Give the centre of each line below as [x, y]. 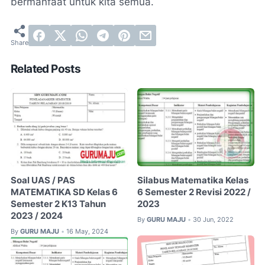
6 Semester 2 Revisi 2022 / [194, 192]
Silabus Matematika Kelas [193, 180]
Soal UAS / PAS [43, 180]
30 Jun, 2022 [214, 219]
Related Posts [46, 69]
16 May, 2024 [87, 231]
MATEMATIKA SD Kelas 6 [64, 192]
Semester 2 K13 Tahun [58, 204]
